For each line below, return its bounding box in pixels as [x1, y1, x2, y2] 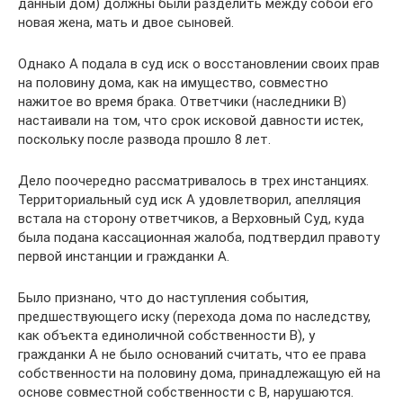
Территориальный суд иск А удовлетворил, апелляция [18, 192, 361, 208]
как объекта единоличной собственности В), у [18, 327, 315, 344]
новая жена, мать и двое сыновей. [18, 14, 234, 31]
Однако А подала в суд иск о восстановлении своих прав [18, 56, 380, 72]
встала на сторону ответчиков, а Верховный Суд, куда [18, 210, 364, 227]
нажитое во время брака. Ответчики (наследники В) [18, 94, 346, 110]
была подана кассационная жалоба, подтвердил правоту [18, 229, 380, 246]
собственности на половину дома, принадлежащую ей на [18, 365, 381, 381]
